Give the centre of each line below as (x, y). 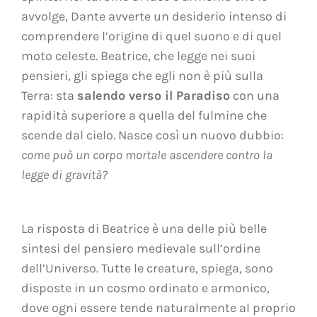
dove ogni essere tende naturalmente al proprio (158, 307)
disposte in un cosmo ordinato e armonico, (145, 288)
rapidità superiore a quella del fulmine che (144, 115)
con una (254, 95)
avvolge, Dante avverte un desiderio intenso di (154, 16)
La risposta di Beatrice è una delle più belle (144, 228)
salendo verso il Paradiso (153, 95)
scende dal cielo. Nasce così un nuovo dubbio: (152, 135)
